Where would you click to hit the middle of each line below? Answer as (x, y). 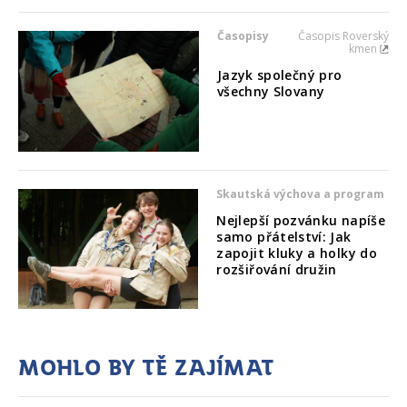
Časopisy (243, 35)
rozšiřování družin (277, 269)
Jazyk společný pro (279, 74)
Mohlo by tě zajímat (146, 366)
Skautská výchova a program (301, 194)
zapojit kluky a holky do (297, 253)
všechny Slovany (271, 91)
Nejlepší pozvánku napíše (301, 220)
